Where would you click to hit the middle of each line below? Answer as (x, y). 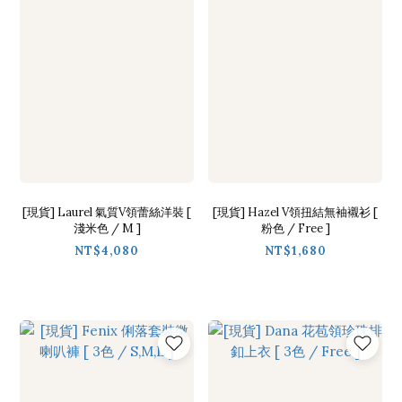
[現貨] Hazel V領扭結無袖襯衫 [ (295, 212)
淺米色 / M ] (107, 228)
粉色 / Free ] (295, 228)
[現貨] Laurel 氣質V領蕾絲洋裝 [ (107, 212)
